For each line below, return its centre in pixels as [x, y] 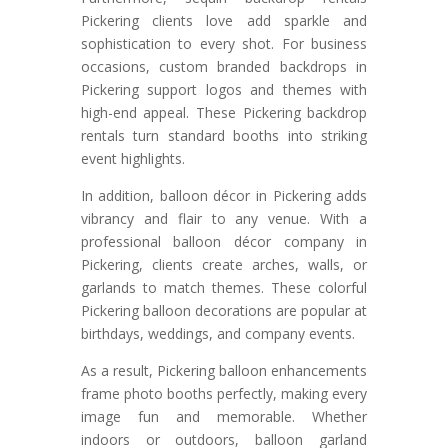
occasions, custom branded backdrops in [224, 67]
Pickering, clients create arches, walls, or [224, 265]
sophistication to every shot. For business [224, 44]
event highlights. [132, 159]
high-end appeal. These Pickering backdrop [224, 113]
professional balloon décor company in [224, 242]
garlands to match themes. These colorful [224, 288]
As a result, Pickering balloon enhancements [224, 371]
